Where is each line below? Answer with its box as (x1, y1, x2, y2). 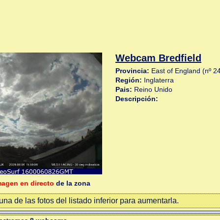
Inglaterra (142, 76, 174, 84)
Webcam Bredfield (115, 53, 201, 63)
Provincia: (115, 67, 149, 75)
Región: (115, 76, 142, 84)
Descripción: (115, 95, 158, 103)
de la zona (54, 179, 90, 187)
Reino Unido (132, 85, 172, 93)
